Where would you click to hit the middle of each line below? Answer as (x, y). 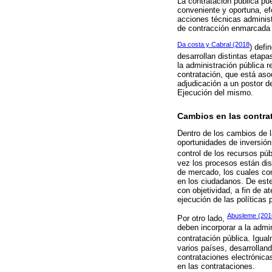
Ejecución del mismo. (215, 93)
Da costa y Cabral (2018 (213, 44)
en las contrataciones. (216, 266)
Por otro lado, (202, 219)
